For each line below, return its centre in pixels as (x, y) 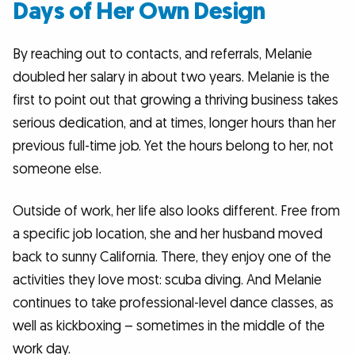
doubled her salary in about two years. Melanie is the (171, 77)
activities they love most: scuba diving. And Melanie (167, 281)
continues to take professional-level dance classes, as (173, 303)
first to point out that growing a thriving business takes (176, 100)
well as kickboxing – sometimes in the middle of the (169, 326)
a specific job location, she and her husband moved (168, 235)
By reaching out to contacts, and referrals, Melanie (162, 54)
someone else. (57, 169)
